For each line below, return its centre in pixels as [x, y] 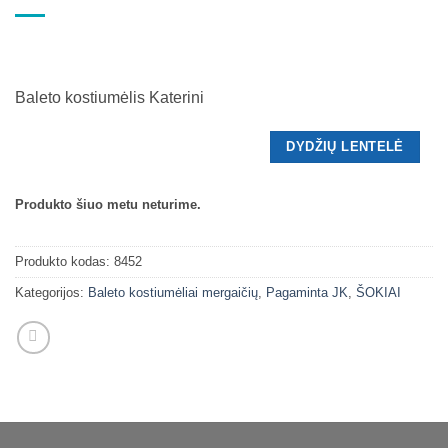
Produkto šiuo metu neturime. [108, 204]
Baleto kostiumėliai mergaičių [173, 293]
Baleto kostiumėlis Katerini [109, 98]
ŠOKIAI [378, 293]
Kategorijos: [51, 293]
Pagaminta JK [307, 293]
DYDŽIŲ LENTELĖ [345, 146]
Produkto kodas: [64, 262]
